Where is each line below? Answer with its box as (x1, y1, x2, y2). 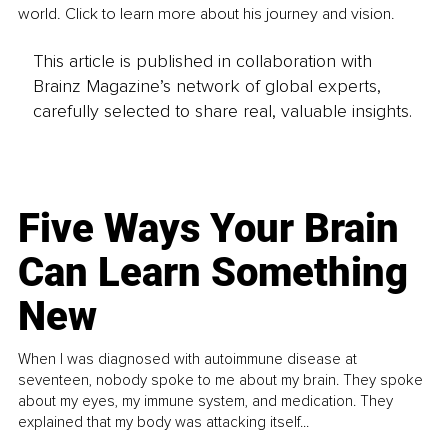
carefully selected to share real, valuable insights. (32, 99, 412, 122)
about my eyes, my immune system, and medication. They (18, 391, 394, 410)
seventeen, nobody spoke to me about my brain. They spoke (18, 370, 424, 389)
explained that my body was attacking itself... (18, 412, 310, 431)
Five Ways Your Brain (18, 204, 400, 252)
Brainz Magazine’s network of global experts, (32, 74, 381, 97)
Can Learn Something (18, 248, 409, 296)
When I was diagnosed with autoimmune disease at (18, 349, 358, 368)
